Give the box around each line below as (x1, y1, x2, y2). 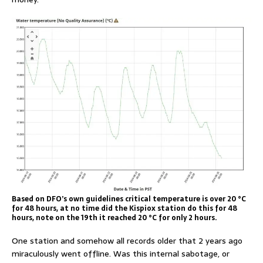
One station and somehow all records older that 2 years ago (12, 234, 242, 247)
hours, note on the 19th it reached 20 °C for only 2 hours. (12, 211, 217, 224)
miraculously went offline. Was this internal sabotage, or (12, 247, 230, 260)
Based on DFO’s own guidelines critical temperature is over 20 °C (12, 193, 246, 205)
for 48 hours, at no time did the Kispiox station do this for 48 (12, 202, 237, 214)
